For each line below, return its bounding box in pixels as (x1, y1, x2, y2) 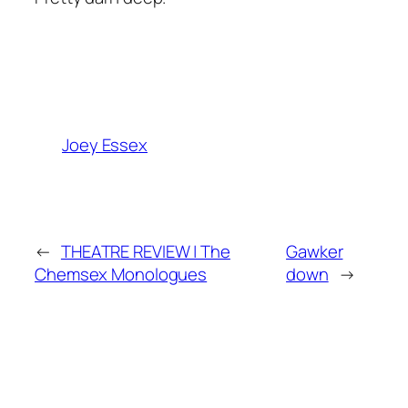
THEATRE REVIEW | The (60, 240, 230, 264)
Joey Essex (62, 132, 148, 157)
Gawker (286, 240, 343, 264)
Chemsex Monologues (35, 262, 208, 287)
